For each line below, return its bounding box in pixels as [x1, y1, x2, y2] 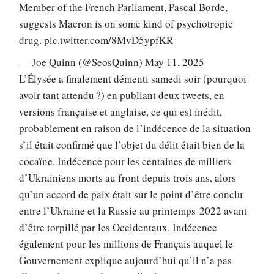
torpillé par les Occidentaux [47, 220, 168, 234]
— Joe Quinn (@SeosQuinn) [19, 54, 146, 69]
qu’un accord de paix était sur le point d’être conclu [19, 187, 243, 201]
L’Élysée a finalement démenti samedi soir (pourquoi [19, 71, 247, 86]
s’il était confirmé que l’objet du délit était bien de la [19, 137, 245, 152]
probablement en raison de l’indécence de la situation [19, 120, 251, 135]
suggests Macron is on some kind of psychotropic [19, 17, 234, 31]
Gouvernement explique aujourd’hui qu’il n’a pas [19, 253, 232, 267]
